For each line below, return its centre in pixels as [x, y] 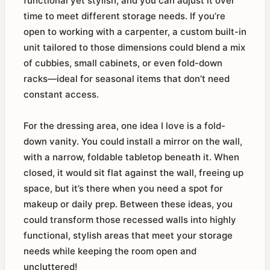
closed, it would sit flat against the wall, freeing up [133, 173]
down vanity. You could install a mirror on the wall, [133, 141]
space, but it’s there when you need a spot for [123, 188]
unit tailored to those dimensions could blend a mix [134, 47]
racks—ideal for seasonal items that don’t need [127, 79]
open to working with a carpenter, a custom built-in [135, 32]
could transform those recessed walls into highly [130, 220]
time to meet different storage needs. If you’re [124, 16]
